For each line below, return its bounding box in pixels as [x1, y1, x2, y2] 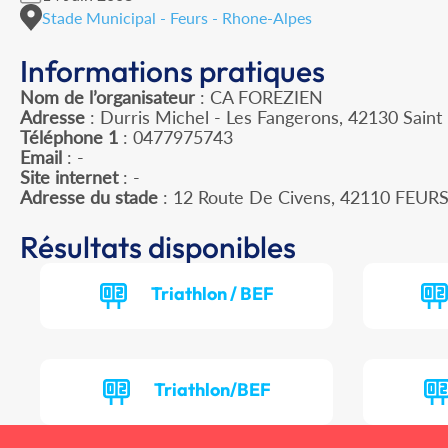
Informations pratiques [20, 52, 325, 91]
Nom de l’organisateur [20, 86, 195, 109]
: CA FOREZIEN [195, 86, 323, 109]
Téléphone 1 [20, 126, 118, 149]
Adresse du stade [20, 186, 158, 209]
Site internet [20, 166, 118, 189]
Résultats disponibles [20, 228, 296, 267]
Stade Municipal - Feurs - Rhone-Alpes [42, 7, 312, 27]
